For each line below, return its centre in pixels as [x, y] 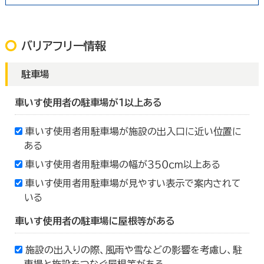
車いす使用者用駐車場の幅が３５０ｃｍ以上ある [123, 165]
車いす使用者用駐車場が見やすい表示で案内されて [133, 184]
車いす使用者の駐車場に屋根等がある [95, 221]
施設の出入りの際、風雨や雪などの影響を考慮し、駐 [133, 250]
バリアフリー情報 [64, 46]
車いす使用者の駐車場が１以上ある [88, 103]
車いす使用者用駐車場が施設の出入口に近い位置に [133, 132]
